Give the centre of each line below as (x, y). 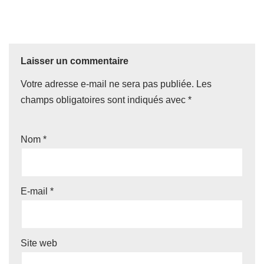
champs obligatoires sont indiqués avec (104, 100)
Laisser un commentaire (75, 61)
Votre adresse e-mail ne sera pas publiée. (107, 84)
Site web (39, 243)
